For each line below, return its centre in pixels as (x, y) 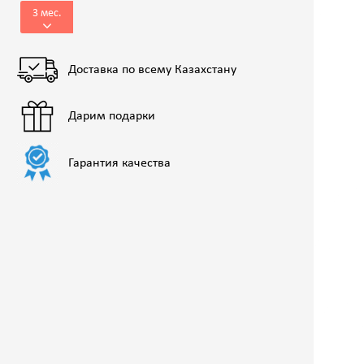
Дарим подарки (111, 117)
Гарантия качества (119, 164)
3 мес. (47, 13)
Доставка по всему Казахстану (152, 69)
